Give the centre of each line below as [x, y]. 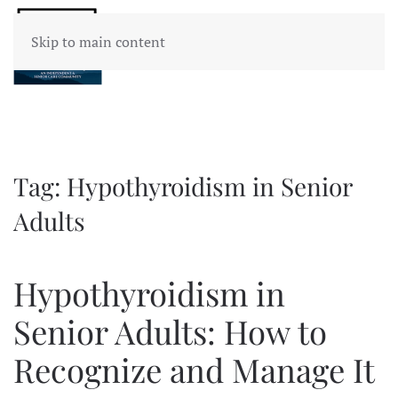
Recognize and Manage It [194, 369]
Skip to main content [98, 42]
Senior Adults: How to [170, 331]
